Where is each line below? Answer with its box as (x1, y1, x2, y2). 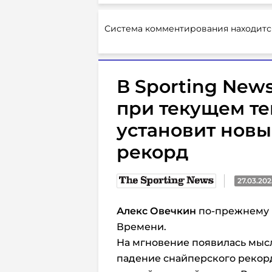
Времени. (117, 220, 166, 233)
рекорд (117, 140, 188, 163)
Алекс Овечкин (117, 205, 196, 217)
